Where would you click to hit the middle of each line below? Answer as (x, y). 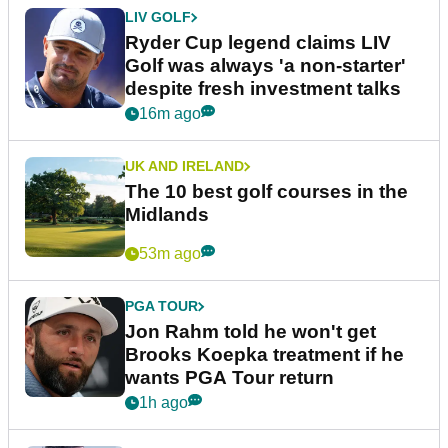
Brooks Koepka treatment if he (264, 355)
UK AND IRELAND (184, 166)
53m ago (170, 254)
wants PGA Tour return (229, 378)
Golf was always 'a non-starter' (265, 66)
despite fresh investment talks (263, 89)
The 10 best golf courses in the (266, 192)
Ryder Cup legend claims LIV (258, 43)
